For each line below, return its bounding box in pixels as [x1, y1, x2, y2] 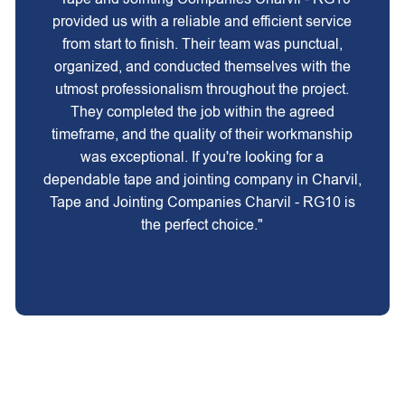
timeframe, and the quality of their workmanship [52, 127, 353, 142]
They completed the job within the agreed [70, 104, 334, 119]
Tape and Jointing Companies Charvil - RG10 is [49, 194, 355, 210]
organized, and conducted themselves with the [53, 59, 351, 74]
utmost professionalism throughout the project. [55, 81, 350, 97]
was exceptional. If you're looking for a [80, 149, 325, 165]
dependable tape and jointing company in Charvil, [42, 172, 362, 187]
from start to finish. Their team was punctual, [61, 36, 343, 52]
